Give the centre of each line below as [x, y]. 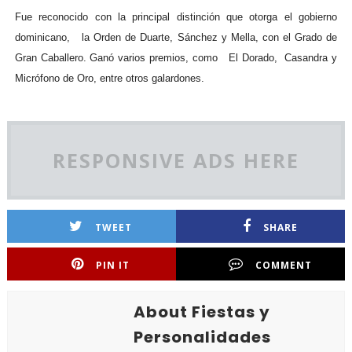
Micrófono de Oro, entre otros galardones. [109, 78]
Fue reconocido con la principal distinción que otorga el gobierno [176, 17]
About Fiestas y [202, 312]
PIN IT [113, 265]
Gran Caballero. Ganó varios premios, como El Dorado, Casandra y [176, 58]
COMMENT [283, 265]
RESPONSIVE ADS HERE [176, 160]
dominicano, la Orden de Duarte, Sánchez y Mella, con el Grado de [176, 37]
